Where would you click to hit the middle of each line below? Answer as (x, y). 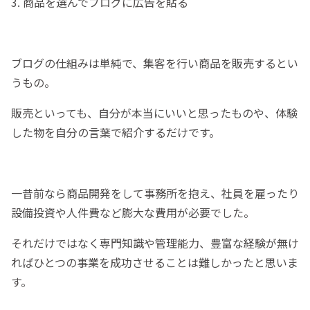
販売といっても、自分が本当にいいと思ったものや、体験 (154, 113)
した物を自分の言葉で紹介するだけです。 (116, 133)
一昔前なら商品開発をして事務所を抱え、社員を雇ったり (155, 193)
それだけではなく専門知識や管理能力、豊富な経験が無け (155, 243)
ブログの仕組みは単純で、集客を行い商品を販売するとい (155, 63)
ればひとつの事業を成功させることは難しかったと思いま (155, 263)
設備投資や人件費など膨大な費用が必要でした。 (133, 213)
